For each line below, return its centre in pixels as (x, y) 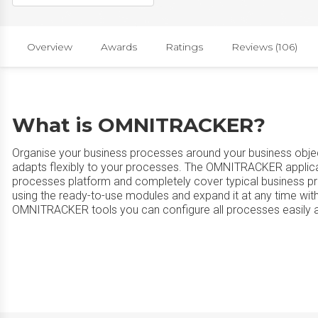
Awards (119, 46)
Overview (50, 46)
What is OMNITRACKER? (139, 125)
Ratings (184, 46)
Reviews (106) (264, 46)
